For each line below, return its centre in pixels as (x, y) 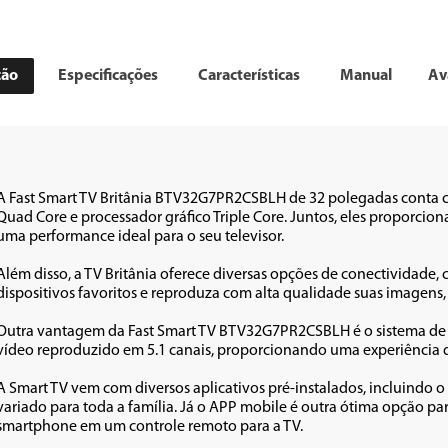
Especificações (107, 75)
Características (248, 75)
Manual (365, 75)
